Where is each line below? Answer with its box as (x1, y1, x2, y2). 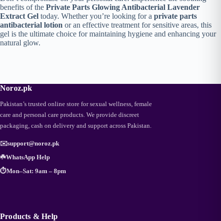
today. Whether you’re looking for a (38, 12, 154, 21)
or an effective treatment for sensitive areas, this (63, 21, 212, 30)
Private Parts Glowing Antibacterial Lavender (46, 3, 200, 12)
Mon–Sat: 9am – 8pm (6, 167, 66, 175)
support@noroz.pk (7, 140, 59, 147)
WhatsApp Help (6, 153, 50, 161)
